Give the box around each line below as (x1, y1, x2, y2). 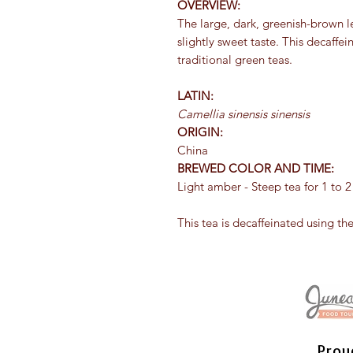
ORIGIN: (177, 124, 223, 139)
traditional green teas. (177, 52, 292, 67)
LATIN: (177, 88, 214, 103)
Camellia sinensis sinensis (177, 106, 310, 121)
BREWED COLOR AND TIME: (177, 161, 334, 176)
